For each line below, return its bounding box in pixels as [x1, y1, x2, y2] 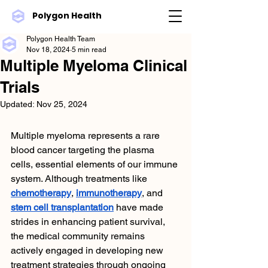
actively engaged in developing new [11, 245, 166, 256]
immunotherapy [76, 187, 142, 199]
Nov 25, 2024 [36, 99, 87, 109]
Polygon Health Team [26, 35, 95, 43]
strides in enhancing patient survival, [11, 216, 167, 227]
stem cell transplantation [11, 202, 114, 213]
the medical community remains [11, 230, 147, 242]
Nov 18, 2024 [26, 45, 70, 54]
